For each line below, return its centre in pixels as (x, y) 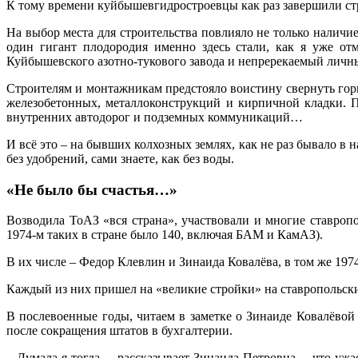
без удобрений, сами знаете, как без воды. (120, 158)
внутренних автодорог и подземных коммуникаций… (155, 117)
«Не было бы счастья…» (92, 189)
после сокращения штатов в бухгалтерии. (119, 331)
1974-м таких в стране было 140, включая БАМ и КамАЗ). (165, 235)
